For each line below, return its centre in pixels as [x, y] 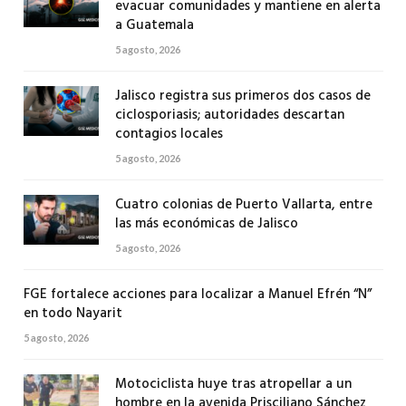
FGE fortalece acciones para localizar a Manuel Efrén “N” [198, 295]
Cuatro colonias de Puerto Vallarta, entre [243, 205]
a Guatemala [154, 26]
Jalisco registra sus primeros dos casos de [242, 97]
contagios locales [169, 135]
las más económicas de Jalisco [206, 224]
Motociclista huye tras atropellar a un [233, 385]
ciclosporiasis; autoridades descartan [229, 116]
